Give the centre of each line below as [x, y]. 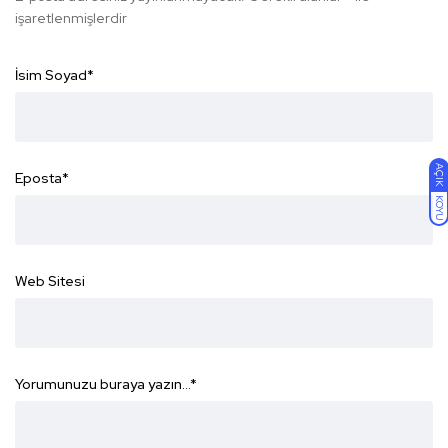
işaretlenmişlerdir [71, 18]
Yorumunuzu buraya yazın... [102, 384]
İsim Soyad [51, 75]
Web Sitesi [50, 281]
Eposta [38, 178]
